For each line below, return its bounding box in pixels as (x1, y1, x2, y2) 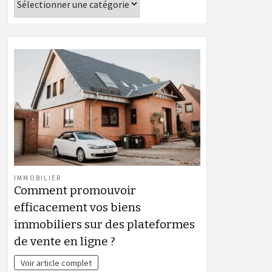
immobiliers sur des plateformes (14, 217, 195, 231)
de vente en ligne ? (14, 234, 115, 248)
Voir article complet (21, 257, 92, 268)
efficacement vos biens (14, 200, 141, 214)
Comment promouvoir (14, 183, 136, 197)
